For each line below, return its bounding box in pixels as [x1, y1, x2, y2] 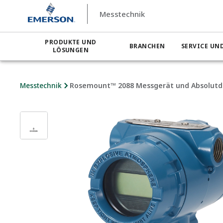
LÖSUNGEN [52, 46, 89, 54]
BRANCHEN [129, 42, 165, 50]
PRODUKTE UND [45, 38, 97, 46]
